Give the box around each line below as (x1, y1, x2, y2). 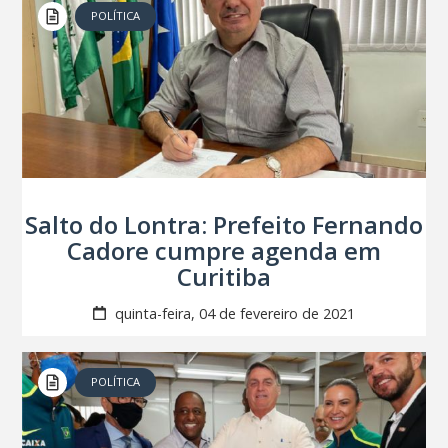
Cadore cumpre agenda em (67, 233, 381, 267)
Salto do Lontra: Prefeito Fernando (25, 207, 423, 241)
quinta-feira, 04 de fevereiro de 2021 (110, 303, 355, 323)
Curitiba (177, 259, 271, 293)
